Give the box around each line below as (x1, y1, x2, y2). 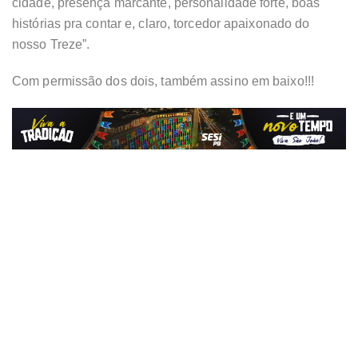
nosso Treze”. (12, 37, 90, 51)
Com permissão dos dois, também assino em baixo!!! (12, 74, 314, 88)
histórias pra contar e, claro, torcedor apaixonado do (12, 16, 310, 30)
